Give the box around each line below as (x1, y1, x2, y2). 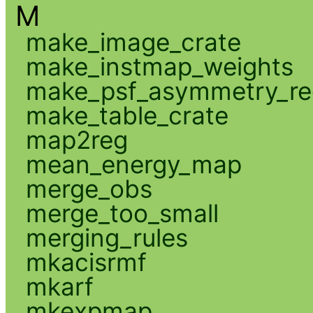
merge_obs (25, 173, 152, 203)
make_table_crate (25, 100, 228, 130)
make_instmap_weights (25, 51, 293, 81)
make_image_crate (25, 27, 241, 57)
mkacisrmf (25, 247, 147, 277)
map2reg (25, 124, 128, 154)
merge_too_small (25, 198, 219, 228)
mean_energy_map (25, 149, 242, 179)
